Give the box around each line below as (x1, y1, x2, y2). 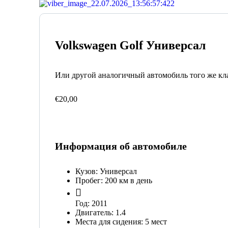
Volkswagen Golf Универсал (55, 39, 206, 52)
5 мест (145, 217, 167, 226)
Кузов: (75, 167, 100, 176)
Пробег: (75, 176, 105, 185)
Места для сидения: (75, 217, 145, 226)
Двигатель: (75, 208, 116, 217)
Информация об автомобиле (55, 140, 187, 152)
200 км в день (105, 176, 152, 185)
